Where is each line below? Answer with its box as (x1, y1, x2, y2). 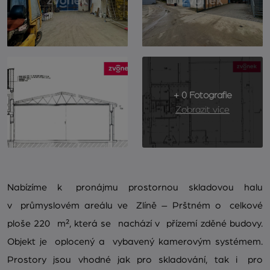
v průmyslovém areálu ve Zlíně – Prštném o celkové (7, 201, 263, 211)
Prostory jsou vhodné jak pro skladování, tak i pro (7, 255, 263, 265)
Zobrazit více (175, 104, 230, 115)
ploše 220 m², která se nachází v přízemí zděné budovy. (7, 219, 263, 229)
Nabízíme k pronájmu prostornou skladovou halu (7, 183, 263, 193)
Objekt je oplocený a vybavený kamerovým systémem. (7, 237, 263, 247)
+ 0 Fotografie (173, 90, 232, 100)
